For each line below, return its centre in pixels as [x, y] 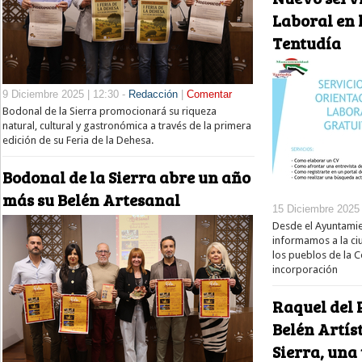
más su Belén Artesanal [91, 199]
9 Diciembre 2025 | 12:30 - [65, 95]
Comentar [209, 95]
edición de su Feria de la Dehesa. [78, 141]
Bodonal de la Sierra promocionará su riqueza [109, 112]
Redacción [153, 95]
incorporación [305, 270]
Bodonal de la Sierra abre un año [126, 177]
